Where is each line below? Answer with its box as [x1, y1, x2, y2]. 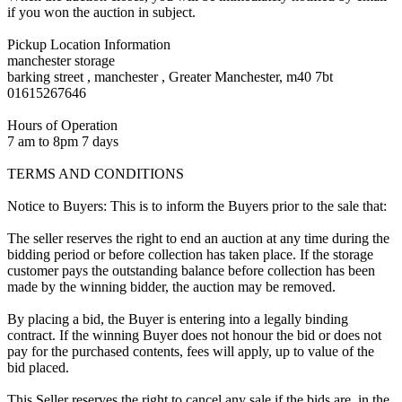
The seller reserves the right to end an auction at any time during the [7, 230, 389, 246]
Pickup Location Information [7, 36, 170, 52]
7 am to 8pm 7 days [7, 133, 118, 149]
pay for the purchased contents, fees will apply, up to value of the [7, 343, 374, 359]
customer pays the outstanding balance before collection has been [7, 262, 375, 278]
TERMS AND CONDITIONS [7, 165, 184, 181]
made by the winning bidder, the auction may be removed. [7, 278, 336, 294]
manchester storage [7, 52, 115, 68]
